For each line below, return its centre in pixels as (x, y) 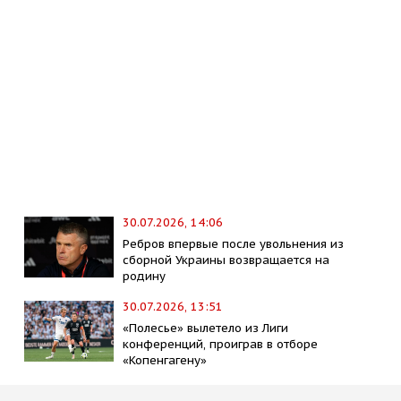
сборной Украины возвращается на (226, 260)
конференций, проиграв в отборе (221, 344)
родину (145, 276)
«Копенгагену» (165, 360)
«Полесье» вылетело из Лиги (206, 328)
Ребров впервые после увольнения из (234, 243)
